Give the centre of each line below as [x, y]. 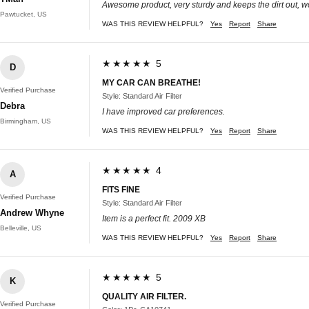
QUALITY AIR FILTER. [144, 296]
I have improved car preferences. [163, 111]
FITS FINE [121, 189]
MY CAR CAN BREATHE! [151, 82]
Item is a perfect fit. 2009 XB [154, 218]
